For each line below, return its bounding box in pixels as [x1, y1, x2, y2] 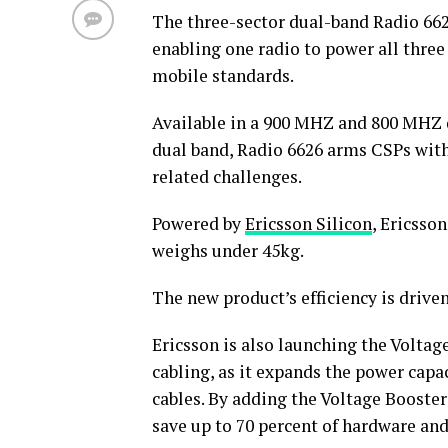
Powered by [152, 212, 245, 236]
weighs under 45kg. [152, 239, 304, 263]
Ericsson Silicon [245, 212, 372, 236]
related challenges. [152, 165, 302, 189]
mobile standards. [152, 64, 294, 88]
